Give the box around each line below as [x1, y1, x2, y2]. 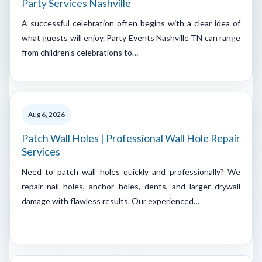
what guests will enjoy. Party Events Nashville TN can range [22, 32, 240, 43]
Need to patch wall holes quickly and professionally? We [22, 166, 240, 177]
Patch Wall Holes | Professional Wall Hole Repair [22, 132, 240, 144]
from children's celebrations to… [22, 47, 138, 57]
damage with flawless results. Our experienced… [22, 195, 199, 206]
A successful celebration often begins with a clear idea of [22, 18, 240, 28]
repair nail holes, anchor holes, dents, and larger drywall [22, 181, 240, 191]
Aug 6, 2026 [28, 109, 65, 119]
